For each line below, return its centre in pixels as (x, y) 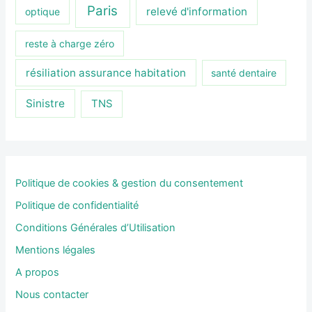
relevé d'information (197, 11)
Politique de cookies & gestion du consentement (130, 184)
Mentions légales (56, 250)
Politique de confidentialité (77, 206)
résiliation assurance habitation (106, 72)
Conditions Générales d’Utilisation (96, 227)
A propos (38, 272)
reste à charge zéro (70, 44)
